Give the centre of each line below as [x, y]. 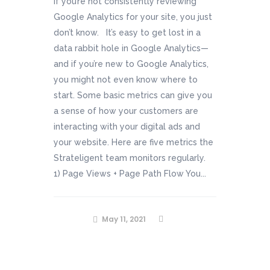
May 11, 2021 [124, 219]
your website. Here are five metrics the [133, 142]
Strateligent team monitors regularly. [132, 158]
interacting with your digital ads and [127, 127]
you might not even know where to [126, 80]
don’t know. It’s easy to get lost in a [127, 33]
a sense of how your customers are [126, 111]
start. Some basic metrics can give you [133, 95]
